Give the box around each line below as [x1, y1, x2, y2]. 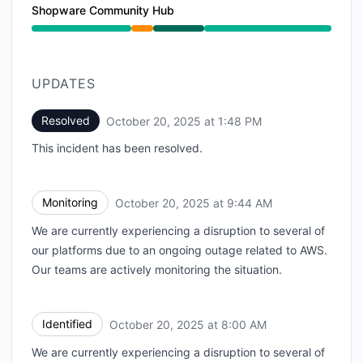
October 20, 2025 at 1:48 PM [106, 113, 262, 128]
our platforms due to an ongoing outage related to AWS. [32, 243, 327, 257]
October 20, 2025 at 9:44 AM [115, 195, 272, 210]
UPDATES [32, 75, 96, 92]
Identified [42, 317, 92, 331]
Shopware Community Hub [32, 3, 174, 17]
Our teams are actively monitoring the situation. [32, 263, 282, 276]
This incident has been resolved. [32, 141, 203, 155]
